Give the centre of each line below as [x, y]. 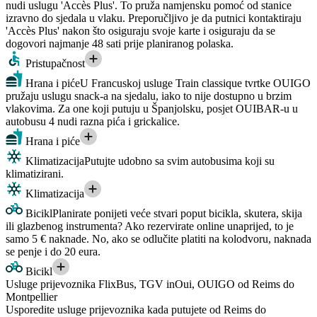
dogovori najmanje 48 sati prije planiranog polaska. [120, 44]
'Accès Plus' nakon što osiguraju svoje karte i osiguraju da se [140, 31]
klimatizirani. [35, 174]
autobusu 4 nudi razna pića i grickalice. [93, 122]
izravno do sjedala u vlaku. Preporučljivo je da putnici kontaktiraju [154, 18]
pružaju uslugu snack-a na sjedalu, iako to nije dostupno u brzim [149, 96]
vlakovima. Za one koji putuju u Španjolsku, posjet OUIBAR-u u [152, 109]
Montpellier [31, 297]
